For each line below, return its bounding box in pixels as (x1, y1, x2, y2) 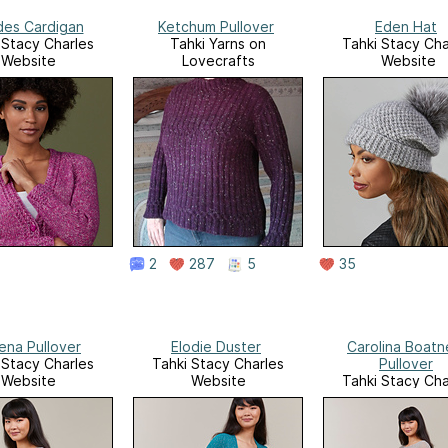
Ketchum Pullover (158, 18, 274, 36)
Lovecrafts (181, 52, 255, 70)
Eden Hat (375, 18, 437, 36)
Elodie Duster (171, 338, 261, 356)
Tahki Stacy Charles (152, 355, 284, 373)
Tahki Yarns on (170, 35, 266, 53)
